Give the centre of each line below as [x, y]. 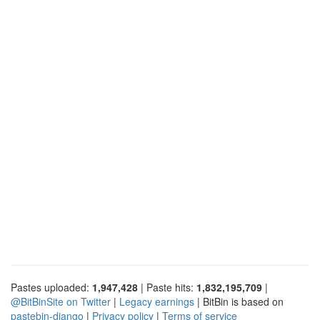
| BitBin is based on [239, 301]
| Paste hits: [167, 287]
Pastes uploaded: [51, 287]
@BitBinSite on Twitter [61, 301]
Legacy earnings [157, 301]
